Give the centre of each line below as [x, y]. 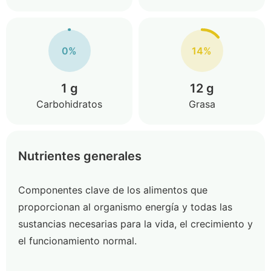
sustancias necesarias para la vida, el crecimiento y [135, 224]
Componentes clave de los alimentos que [113, 190]
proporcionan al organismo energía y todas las [125, 207]
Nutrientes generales [80, 156]
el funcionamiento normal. [77, 241]
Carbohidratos [69, 104]
